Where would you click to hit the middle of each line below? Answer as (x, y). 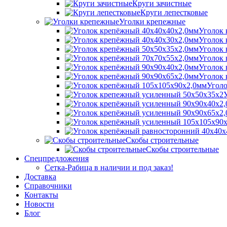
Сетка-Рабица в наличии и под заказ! (109, 167)
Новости (39, 204)
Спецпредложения (56, 158)
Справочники (48, 186)
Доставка (40, 177)
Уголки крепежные (152, 22)
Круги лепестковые (174, 12)
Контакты (41, 195)
